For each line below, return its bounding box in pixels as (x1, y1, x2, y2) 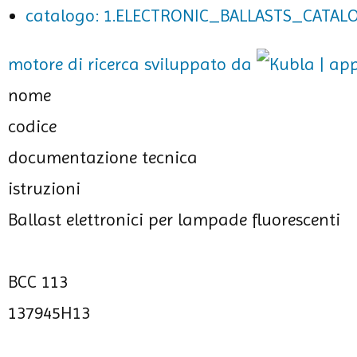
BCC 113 (8, 272, 68, 292)
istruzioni (8, 178, 80, 198)
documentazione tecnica (8, 147, 198, 167)
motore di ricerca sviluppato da (8, 54, 257, 74)
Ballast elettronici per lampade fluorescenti (8, 210, 340, 229)
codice (8, 116, 57, 136)
